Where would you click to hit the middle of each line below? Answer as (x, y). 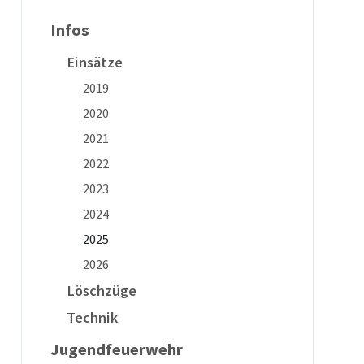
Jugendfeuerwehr (116, 349)
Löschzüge (101, 290)
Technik (92, 317)
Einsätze (94, 62)
